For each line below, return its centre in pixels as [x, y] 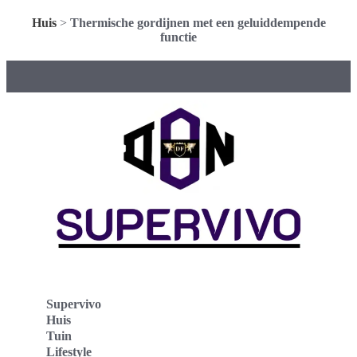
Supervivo [74, 304]
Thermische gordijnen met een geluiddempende [198, 22]
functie [178, 37]
